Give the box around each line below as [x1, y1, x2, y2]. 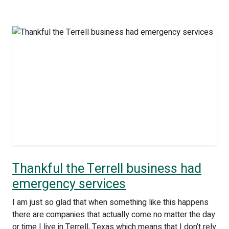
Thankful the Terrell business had [12, 159, 201, 178]
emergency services [12, 175, 126, 194]
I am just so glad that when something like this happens [12, 196, 209, 209]
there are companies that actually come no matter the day [12, 209, 215, 221]
